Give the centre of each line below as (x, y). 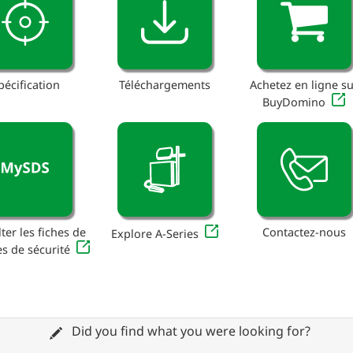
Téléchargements (164, 85)
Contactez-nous (304, 232)
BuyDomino (294, 102)
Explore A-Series (154, 233)
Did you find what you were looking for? (189, 331)
